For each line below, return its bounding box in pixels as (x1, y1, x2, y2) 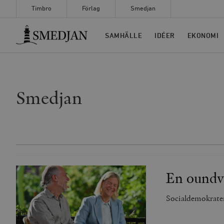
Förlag (82, 5, 100, 12)
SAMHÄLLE (105, 32, 142, 39)
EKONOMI (187, 32, 218, 39)
